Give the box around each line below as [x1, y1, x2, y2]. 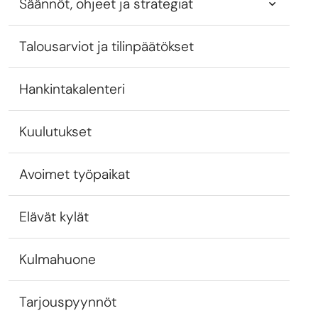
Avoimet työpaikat [19, 165, 130, 183]
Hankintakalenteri [19, 80, 125, 98]
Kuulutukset [19, 123, 92, 141]
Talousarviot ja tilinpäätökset [19, 38, 194, 55]
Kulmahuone [19, 251, 96, 268]
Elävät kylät [19, 208, 89, 226]
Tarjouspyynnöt [19, 293, 116, 311]
